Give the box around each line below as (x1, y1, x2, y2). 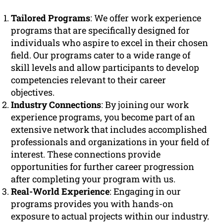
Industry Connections (11, 99, 102, 111)
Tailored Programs (11, 12, 91, 24)
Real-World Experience (11, 185, 110, 198)
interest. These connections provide (11, 148, 161, 161)
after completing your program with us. (11, 173, 176, 185)
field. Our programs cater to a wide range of (11, 49, 191, 61)
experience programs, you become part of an (11, 111, 196, 123)
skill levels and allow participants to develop (11, 61, 200, 74)
